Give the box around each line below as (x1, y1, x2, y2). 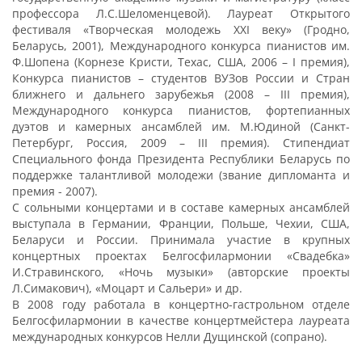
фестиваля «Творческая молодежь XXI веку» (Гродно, (12, 22, 350, 37)
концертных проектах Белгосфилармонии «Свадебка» (12, 248, 350, 263)
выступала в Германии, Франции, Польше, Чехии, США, (12, 216, 350, 231)
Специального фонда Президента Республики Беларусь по (12, 151, 350, 166)
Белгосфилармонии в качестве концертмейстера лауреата (12, 313, 350, 328)
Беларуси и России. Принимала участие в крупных (12, 232, 350, 247)
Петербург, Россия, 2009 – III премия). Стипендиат (12, 135, 350, 150)
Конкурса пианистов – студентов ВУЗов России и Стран (12, 70, 350, 86)
